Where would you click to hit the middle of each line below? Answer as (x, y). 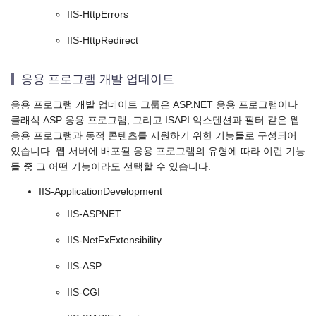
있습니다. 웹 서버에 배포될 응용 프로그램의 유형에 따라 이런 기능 (158, 151)
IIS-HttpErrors (98, 15)
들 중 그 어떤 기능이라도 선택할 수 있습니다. (111, 166)
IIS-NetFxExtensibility (114, 241)
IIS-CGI (84, 293)
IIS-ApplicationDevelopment (101, 192)
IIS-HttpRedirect (103, 41)
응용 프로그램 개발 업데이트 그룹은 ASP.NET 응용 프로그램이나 (154, 104)
